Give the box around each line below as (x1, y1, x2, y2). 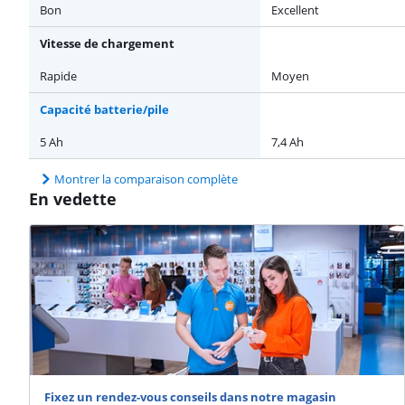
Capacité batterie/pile (40, 100, 169, 118)
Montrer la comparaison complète (54, 170, 238, 187)
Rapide (40, 67, 77, 84)
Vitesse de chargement (40, 34, 174, 52)
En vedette (29, 187, 117, 210)
